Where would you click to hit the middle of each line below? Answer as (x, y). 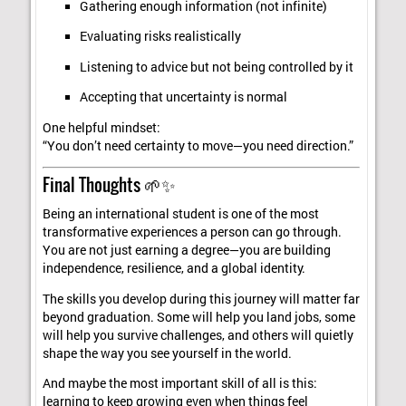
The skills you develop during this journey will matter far (202, 299)
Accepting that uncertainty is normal (183, 97)
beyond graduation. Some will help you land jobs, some (199, 317)
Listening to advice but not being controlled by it (216, 67)
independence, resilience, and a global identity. (174, 269)
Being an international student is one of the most (181, 214)
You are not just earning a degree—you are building (187, 251)
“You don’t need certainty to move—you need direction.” (198, 145)
